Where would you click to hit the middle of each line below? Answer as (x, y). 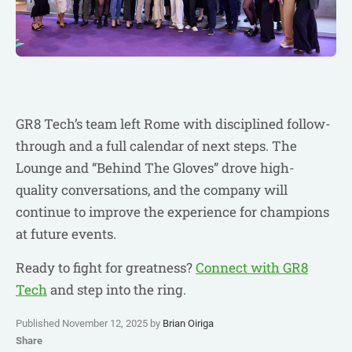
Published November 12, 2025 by (89, 324)
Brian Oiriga (188, 324)
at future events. (66, 234)
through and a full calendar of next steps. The (156, 146)
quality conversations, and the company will (152, 190)
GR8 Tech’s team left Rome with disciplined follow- (173, 124)
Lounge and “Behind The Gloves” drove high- (155, 168)
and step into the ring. (117, 290)
